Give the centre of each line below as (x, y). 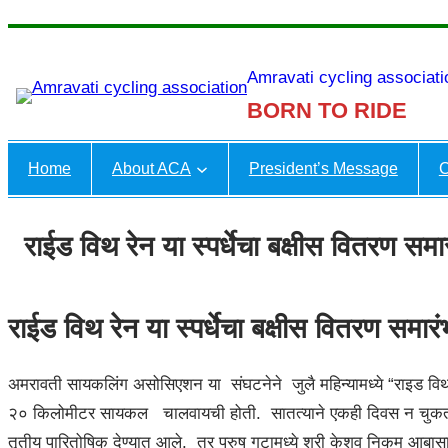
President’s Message (323, 168)
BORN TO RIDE (327, 110)
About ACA (151, 168)
